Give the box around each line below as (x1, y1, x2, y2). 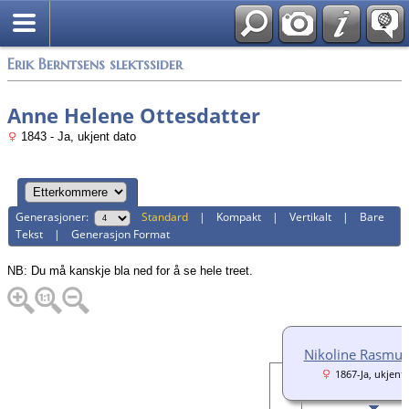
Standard (142, 209, 189, 225)
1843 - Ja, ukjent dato (17, 130, 136, 143)
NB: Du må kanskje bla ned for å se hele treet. (7, 263, 253, 278)
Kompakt (216, 209, 262, 225)
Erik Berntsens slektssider (7, 55, 183, 74)
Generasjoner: (16, 209, 95, 225)
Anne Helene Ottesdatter (7, 101, 260, 129)
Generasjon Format (71, 226, 171, 243)
